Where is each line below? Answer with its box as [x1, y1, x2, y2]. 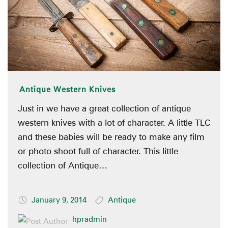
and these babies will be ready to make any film [18, 132, 205, 142]
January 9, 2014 [32, 195, 87, 205]
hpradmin [72, 215, 107, 224]
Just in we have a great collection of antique [18, 103, 191, 114]
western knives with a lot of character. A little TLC [18, 118, 210, 128]
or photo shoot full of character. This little [18, 146, 178, 157]
